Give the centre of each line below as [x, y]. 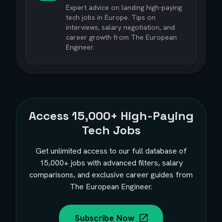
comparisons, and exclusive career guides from [111, 175]
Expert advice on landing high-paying [124, 7]
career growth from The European [121, 37]
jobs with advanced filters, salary [126, 163]
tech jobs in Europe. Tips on [111, 17]
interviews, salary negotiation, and [120, 27]
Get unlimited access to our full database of [111, 151]
